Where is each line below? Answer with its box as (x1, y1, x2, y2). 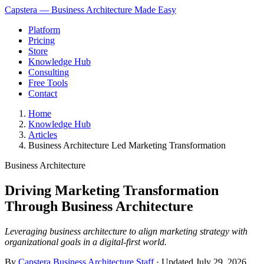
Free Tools (28, 78, 68, 88)
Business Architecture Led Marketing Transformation (28, 140, 226, 150)
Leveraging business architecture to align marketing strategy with (5, 226, 247, 236)
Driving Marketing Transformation (5, 182, 219, 198)
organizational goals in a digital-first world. (5, 236, 167, 247)
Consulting (28, 67, 69, 77)
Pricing (28, 35, 55, 45)
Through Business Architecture (5, 198, 193, 214)
